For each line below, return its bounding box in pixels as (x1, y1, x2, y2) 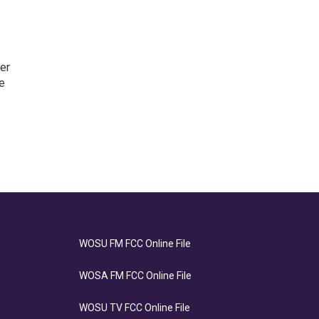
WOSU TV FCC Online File (78, 302, 190, 313)
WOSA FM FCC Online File (78, 270, 192, 281)
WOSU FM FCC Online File (78, 238, 191, 249)
